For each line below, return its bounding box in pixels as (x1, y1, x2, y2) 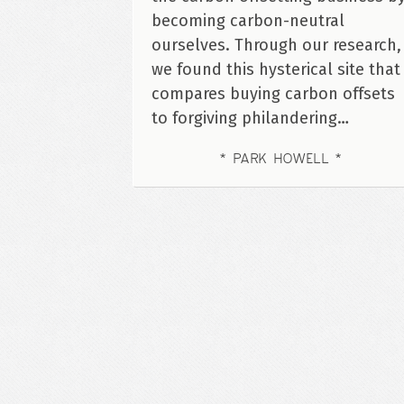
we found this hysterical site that (151, 60, 400, 80)
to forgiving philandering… (151, 108, 349, 129)
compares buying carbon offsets (151, 84, 395, 105)
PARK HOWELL (233, 149, 336, 168)
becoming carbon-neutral (151, 11, 344, 32)
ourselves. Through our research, (151, 35, 401, 56)
